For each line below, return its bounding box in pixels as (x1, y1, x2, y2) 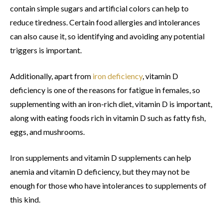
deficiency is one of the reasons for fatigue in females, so (10, 85, 200, 95)
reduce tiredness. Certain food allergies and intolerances (10, 17, 200, 27)
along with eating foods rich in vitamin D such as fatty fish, (10, 113, 206, 123)
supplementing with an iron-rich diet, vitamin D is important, (10, 99, 212, 109)
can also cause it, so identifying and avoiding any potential (10, 31, 205, 41)
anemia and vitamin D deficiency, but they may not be (10, 167, 190, 177)
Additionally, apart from (10, 71, 93, 81)
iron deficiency (93, 71, 142, 81)
